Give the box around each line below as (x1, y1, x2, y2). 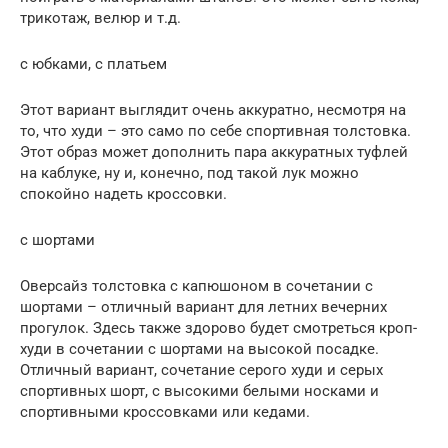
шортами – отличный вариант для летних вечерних (20, 298, 387, 316)
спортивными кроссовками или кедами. (20, 403, 310, 421)
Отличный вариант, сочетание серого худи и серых (20, 361, 383, 379)
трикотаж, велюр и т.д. (20, 9, 181, 27)
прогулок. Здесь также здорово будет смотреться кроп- (20, 319, 417, 337)
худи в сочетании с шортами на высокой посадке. (20, 340, 379, 358)
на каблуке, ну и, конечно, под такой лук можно (20, 164, 359, 182)
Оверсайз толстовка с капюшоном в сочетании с (20, 277, 373, 295)
